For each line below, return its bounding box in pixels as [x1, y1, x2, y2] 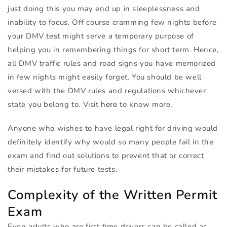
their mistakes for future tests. [8, 164, 118, 175]
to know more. [117, 99, 173, 110]
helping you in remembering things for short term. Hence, [8, 45, 219, 55]
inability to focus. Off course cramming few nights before [8, 17, 217, 28]
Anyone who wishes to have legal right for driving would [8, 123, 218, 134]
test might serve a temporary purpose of [44, 31, 194, 42]
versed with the [8, 86, 68, 96]
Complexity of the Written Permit [8, 186, 217, 204]
